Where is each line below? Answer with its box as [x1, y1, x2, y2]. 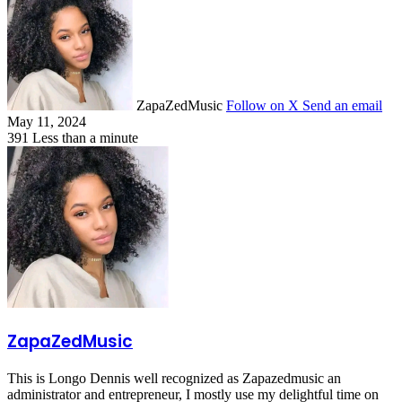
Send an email [302, 97, 382, 113]
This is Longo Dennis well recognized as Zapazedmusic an [7, 371, 341, 387]
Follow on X [226, 97, 299, 113]
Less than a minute [32, 129, 138, 145]
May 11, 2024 [7, 113, 86, 129]
